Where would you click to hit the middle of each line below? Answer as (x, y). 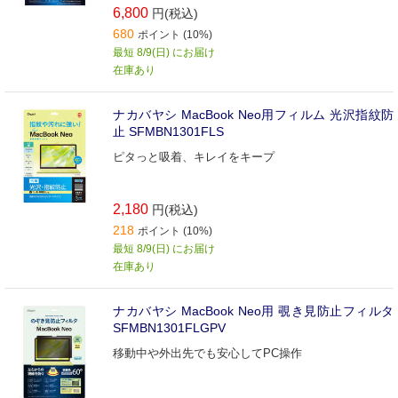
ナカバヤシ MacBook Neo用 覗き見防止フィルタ (253, 310)
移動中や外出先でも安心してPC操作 (207, 353)
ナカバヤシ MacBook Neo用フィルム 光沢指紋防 (253, 114)
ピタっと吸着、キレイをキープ (194, 156)
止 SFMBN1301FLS (168, 131)
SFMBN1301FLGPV (169, 327)
